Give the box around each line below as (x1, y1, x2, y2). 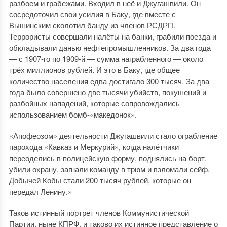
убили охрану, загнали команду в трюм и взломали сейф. (9, 164, 210, 175)
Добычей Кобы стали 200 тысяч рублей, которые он (9, 175, 191, 186)
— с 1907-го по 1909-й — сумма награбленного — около (9, 53, 203, 64)
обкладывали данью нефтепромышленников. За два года (9, 42, 211, 53)
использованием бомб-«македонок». (9, 109, 137, 120)
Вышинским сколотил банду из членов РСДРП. (9, 20, 175, 31)
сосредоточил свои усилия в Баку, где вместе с (9, 9, 176, 20)
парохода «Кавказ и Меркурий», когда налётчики (9, 141, 179, 153)
